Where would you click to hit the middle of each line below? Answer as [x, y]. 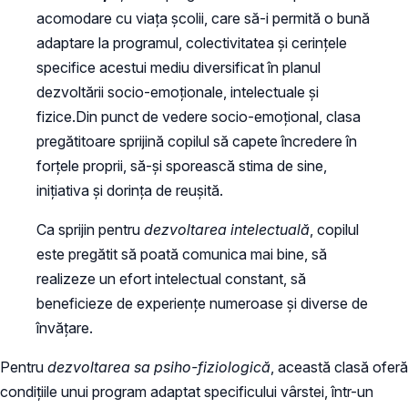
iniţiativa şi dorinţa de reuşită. [130, 190]
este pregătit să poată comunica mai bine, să [182, 254]
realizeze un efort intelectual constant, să [171, 279]
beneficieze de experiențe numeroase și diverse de [202, 303]
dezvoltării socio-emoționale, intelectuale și [178, 92]
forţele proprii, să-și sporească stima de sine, [182, 166]
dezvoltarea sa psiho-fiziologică [159, 367]
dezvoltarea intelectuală [227, 229]
